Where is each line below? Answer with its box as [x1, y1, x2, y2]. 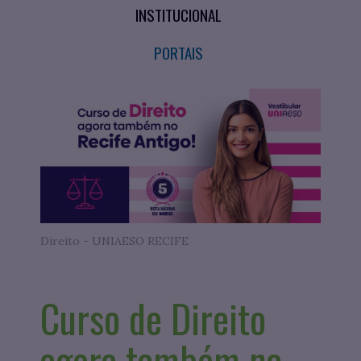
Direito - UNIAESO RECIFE [40, 234, 189, 249]
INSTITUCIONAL [135, 3, 222, 26]
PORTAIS [154, 41, 203, 64]
